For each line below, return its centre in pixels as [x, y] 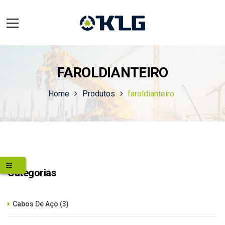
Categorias [32, 173]
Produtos [98, 94]
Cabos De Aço [35, 204]
